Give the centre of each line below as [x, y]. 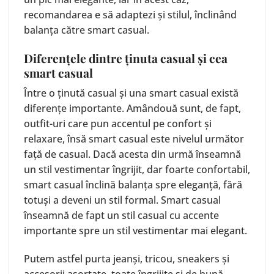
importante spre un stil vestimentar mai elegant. [135, 231]
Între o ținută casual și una [87, 93]
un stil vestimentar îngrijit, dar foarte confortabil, [137, 170]
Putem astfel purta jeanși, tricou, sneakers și [127, 259]
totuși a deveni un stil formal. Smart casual [122, 200]
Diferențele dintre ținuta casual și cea [126, 58]
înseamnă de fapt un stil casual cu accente [121, 216]
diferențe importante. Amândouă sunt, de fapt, [132, 109]
